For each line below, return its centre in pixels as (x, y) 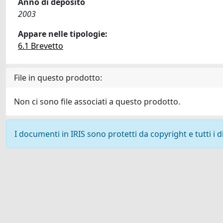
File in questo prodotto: (58, 78)
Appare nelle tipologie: (63, 34)
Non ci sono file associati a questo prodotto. (97, 102)
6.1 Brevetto (41, 46)
